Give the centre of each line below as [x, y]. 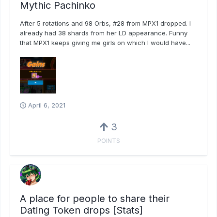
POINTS [108, 141]
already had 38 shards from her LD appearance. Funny [104, 33]
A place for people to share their [95, 198]
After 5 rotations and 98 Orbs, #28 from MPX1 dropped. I [105, 23]
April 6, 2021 [47, 105]
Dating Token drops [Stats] [81, 210]
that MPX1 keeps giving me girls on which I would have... [105, 42]
